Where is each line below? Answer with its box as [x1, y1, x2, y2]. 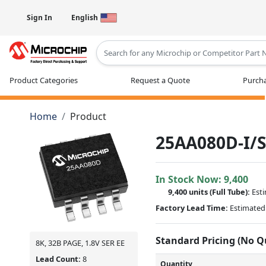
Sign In [27, 12, 52, 23]
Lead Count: [36, 253, 83, 264]
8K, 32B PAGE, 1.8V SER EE [36, 237, 125, 248]
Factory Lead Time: [156, 202, 229, 213]
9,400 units [168, 186, 210, 197]
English [71, 12, 98, 23]
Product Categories [9, 74, 78, 85]
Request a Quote [131, 74, 190, 85]
